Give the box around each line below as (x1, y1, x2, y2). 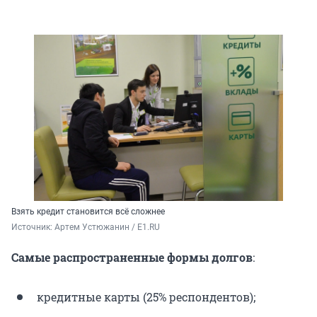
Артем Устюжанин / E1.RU (54, 222, 160, 233)
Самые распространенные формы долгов (11, 250, 253, 265)
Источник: (11, 222, 54, 233)
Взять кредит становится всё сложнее (11, 207, 165, 217)
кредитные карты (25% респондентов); (37, 289, 255, 305)
